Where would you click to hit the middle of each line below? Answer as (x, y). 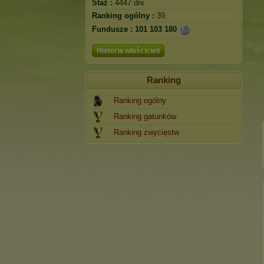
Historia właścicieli (128, 51)
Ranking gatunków (145, 116)
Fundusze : (112, 29)
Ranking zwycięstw (146, 132)
